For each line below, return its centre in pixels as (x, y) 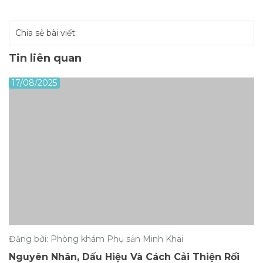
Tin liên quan (45, 58)
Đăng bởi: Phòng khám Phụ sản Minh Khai (96, 239)
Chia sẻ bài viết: (46, 33)
